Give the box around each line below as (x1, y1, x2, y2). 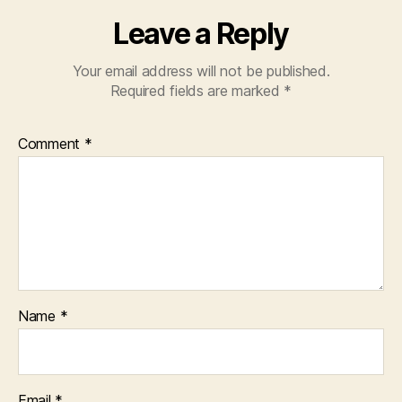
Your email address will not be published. (72, 62, 330, 80)
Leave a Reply (113, 16, 289, 51)
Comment (18, 135, 84, 153)
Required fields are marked (109, 82, 284, 100)
